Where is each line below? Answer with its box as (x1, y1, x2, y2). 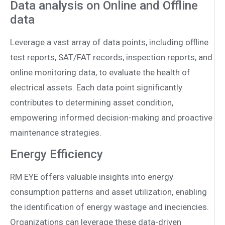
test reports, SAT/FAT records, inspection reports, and (10, 52, 212, 62)
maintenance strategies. (10, 127, 101, 138)
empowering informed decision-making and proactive (10, 112, 212, 123)
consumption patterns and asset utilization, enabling (10, 187, 207, 197)
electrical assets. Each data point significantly (10, 82, 182, 92)
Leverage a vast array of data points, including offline (10, 37, 208, 47)
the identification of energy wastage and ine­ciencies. (10, 202, 209, 212)
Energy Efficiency (10, 147, 103, 162)
